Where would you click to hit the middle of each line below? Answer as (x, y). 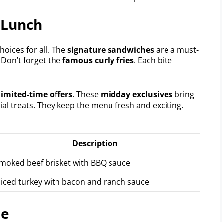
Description (95, 143)
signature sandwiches (111, 49)
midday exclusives (137, 94)
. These (86, 94)
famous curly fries (98, 60)
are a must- (176, 49)
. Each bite (153, 60)
